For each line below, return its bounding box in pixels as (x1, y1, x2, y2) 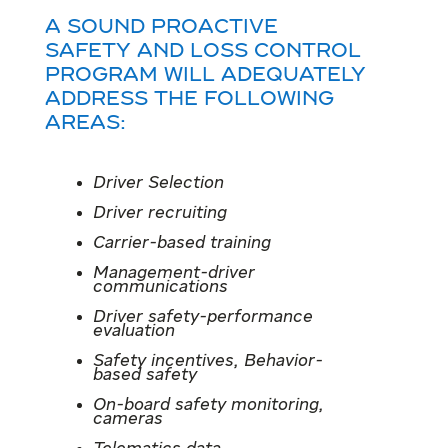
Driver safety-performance (92, 308, 313, 326)
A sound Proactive (44, 17, 278, 38)
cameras (92, 410, 163, 428)
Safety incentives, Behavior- (92, 352, 323, 370)
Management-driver (92, 264, 255, 282)
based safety (92, 366, 197, 384)
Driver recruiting (92, 204, 227, 222)
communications (92, 278, 228, 296)
